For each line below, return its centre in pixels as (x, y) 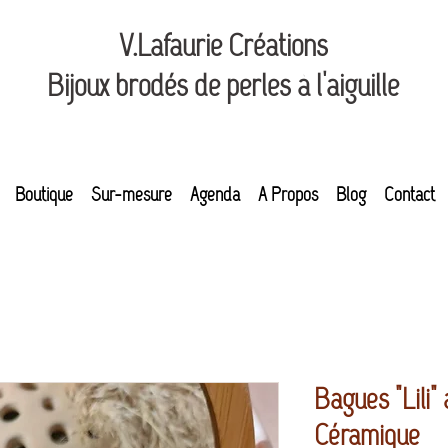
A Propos (288, 194)
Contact (410, 194)
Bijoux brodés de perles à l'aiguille (223, 85)
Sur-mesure (132, 194)
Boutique (44, 194)
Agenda (215, 194)
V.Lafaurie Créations (223, 45)
